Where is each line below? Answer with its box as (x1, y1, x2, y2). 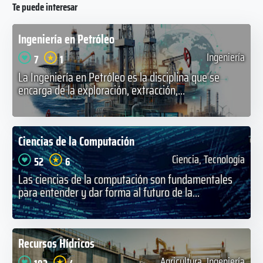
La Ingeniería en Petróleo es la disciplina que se (18, 67, 220, 87)
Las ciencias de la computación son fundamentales (18, 169, 232, 189)
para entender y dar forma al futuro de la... (18, 182, 200, 202)
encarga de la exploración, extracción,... (18, 80, 185, 100)
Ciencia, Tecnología (172, 150, 245, 168)
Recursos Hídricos (18, 233, 95, 253)
